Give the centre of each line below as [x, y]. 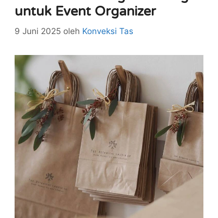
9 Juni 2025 [38, 31]
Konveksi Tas [108, 31]
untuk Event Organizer [85, 11]
